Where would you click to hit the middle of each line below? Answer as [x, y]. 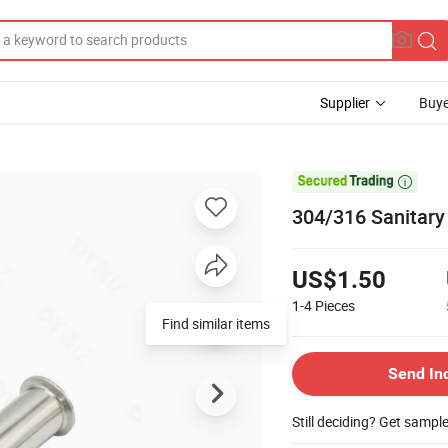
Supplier [345, 102]
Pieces [335, 305]
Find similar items [216, 323]
